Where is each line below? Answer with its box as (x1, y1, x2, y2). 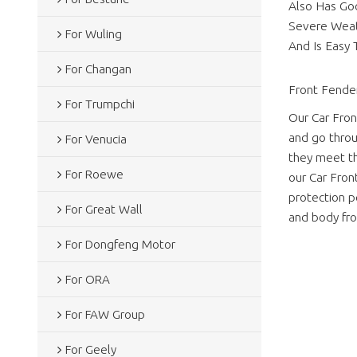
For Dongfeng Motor (65, 237, 175, 251)
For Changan (65, 61, 131, 76)
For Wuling (65, 26, 122, 41)
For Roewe (65, 167, 124, 181)
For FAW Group (65, 307, 145, 321)
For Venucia (65, 131, 127, 146)
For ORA (65, 272, 110, 286)
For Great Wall (65, 202, 143, 216)
